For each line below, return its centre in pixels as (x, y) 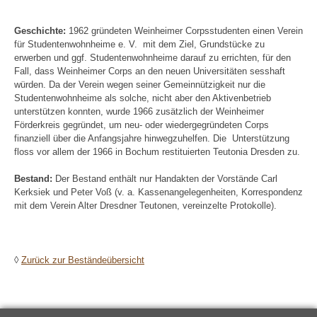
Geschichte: (41, 30)
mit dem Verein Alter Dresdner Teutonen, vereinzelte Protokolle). (145, 206)
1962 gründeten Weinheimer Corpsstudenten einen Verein (186, 30)
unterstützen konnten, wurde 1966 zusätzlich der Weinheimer (139, 111)
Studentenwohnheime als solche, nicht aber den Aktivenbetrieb (143, 98)
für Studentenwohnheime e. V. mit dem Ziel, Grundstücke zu (139, 44)
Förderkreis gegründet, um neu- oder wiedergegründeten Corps (142, 125)
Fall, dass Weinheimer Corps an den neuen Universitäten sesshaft (150, 71)
